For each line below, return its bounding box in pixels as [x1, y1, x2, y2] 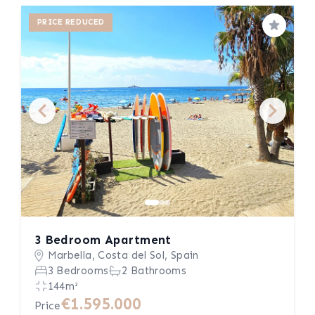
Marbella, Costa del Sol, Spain [47, 249, 199, 262]
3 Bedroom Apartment [34, 233, 172, 247]
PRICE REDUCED [37, 17, 105, 27]
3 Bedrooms [47, 264, 109, 277]
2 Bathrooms [122, 264, 187, 277]
